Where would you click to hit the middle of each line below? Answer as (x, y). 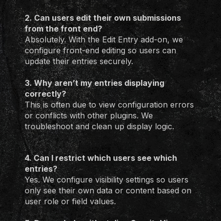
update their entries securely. (79, 61)
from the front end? (63, 29)
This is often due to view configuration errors (109, 105)
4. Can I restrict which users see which (101, 158)
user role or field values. (70, 201)
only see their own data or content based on (108, 190)
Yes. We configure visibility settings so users (107, 180)
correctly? (45, 94)
